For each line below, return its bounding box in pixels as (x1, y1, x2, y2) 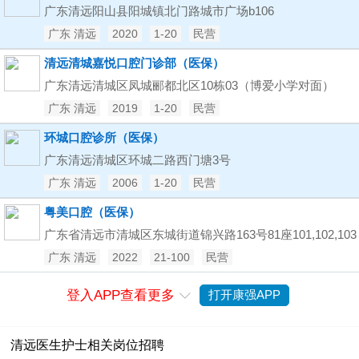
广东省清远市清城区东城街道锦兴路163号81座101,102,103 (44, 228, 357, 241)
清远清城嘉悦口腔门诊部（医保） (44, 56, 224, 70)
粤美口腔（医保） (44, 205, 140, 219)
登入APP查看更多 (66, 288, 175, 303)
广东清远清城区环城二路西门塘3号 (44, 153, 231, 167)
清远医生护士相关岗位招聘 (10, 338, 165, 353)
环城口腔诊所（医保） (44, 131, 164, 144)
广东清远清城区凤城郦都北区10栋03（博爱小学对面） (44, 79, 334, 92)
